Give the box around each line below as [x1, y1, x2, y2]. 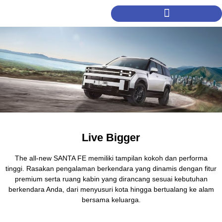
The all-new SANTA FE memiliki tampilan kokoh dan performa [14, 154, 208, 163]
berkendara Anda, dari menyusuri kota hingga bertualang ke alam [8, 185, 214, 194]
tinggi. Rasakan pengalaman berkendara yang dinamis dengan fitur [5, 165, 217, 173]
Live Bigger [82, 131, 140, 144]
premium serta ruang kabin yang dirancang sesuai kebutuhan [14, 175, 208, 183]
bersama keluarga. [81, 196, 141, 204]
